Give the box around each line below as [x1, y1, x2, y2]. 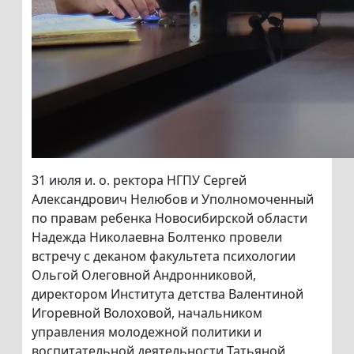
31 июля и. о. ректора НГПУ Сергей [32, 171, 247, 190]
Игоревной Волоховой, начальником [32, 304, 262, 322]
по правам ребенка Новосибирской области [32, 209, 307, 228]
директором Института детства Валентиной [32, 285, 303, 303]
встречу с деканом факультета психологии [32, 247, 296, 265]
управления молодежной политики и [32, 323, 262, 341]
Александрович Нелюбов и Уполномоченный [32, 190, 314, 209]
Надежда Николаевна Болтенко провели [32, 228, 282, 247]
